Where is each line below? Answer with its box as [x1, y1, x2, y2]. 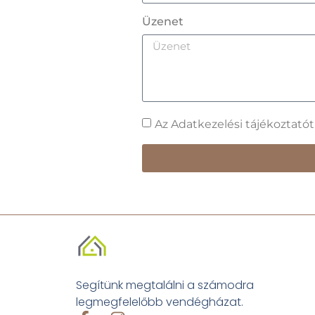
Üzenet [142, 14, 184, 28]
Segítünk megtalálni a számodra [75, 277, 254, 294]
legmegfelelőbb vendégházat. [75, 294, 243, 311]
